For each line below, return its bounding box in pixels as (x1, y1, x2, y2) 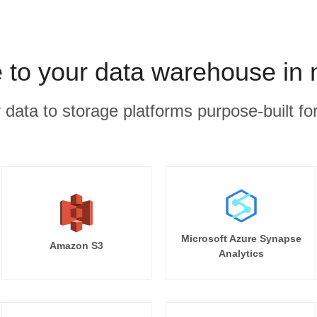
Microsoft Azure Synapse (180, 233, 301, 244)
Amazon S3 (49, 240, 103, 251)
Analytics (218, 248, 264, 259)
